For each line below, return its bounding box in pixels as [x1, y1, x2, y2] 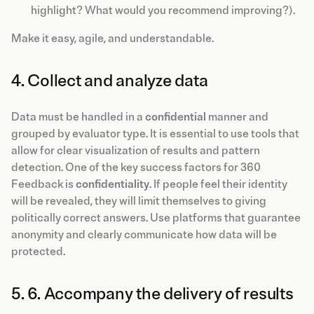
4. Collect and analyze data [11, 69, 208, 91]
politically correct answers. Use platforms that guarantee [11, 210, 301, 225]
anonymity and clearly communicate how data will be [11, 227, 277, 242]
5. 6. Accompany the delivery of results [11, 282, 294, 304]
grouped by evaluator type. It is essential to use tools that [11, 126, 299, 141]
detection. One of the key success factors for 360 [11, 160, 261, 175]
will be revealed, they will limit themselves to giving [11, 193, 266, 208]
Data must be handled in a [11, 109, 145, 124]
